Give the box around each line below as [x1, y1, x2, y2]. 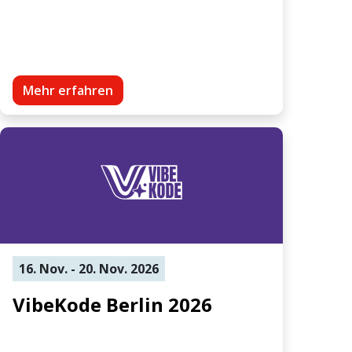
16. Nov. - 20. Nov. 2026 [19, 259, 159, 277]
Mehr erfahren [23, 81, 113, 99]
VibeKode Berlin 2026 [13, 291, 212, 317]
